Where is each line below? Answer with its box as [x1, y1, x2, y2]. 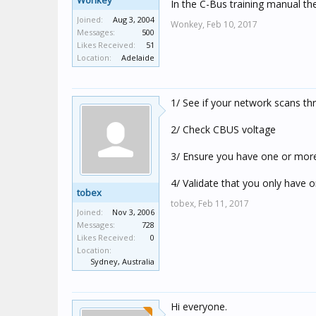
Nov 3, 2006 [112, 207, 154, 217]
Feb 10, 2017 [207, 18, 257, 30]
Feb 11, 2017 [198, 197, 249, 209]
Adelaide [121, 52, 154, 63]
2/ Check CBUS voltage [171, 123, 276, 136]
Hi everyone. [171, 300, 227, 313]
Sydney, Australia [90, 256, 154, 267]
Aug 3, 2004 [113, 14, 154, 25]
